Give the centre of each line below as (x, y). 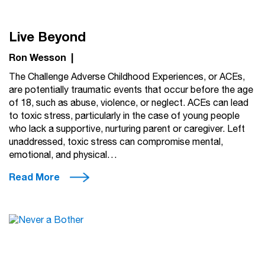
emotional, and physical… (63, 155)
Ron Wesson (38, 58)
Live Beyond (47, 37)
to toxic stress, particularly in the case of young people (124, 116)
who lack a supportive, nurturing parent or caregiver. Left (127, 129)
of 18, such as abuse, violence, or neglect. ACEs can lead (129, 103)
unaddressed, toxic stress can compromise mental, (116, 142)
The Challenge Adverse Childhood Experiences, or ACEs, (127, 77)
